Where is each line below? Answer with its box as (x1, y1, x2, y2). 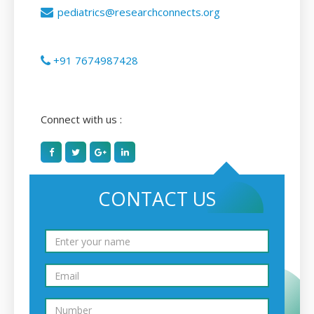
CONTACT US (98, 186, 216, 212)
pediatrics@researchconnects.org (57, 5, 220, 20)
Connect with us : (41, 112, 122, 127)
